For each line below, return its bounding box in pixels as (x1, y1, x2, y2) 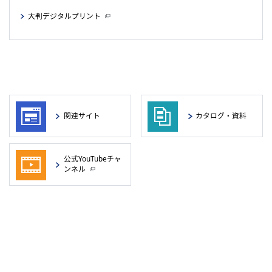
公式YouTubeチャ (64, 154, 122, 164)
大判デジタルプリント (28, 10, 101, 21)
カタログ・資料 (195, 110, 247, 120)
